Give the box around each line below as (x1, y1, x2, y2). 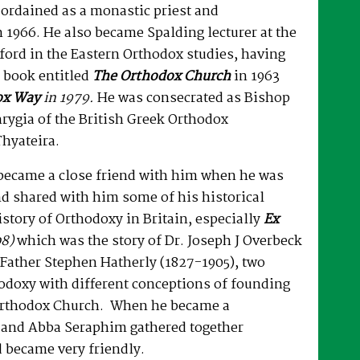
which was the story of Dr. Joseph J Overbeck (14, 230, 302, 252)
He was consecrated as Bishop (97, 87, 290, 109)
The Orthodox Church (92, 65, 231, 88)
